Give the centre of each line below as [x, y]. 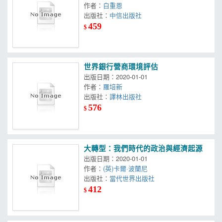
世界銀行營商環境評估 [121, 67]
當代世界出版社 [132, 178]
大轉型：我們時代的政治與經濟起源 [143, 148]
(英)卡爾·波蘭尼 [126, 168]
